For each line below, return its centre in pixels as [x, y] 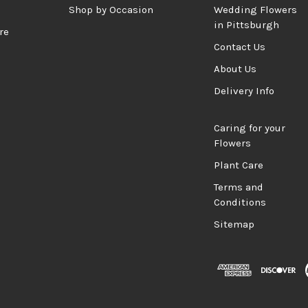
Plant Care [239, 165]
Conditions [240, 202]
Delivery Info [244, 91]
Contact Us [240, 47]
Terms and [239, 187]
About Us [235, 69]
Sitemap [234, 224]
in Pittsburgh [246, 25]
